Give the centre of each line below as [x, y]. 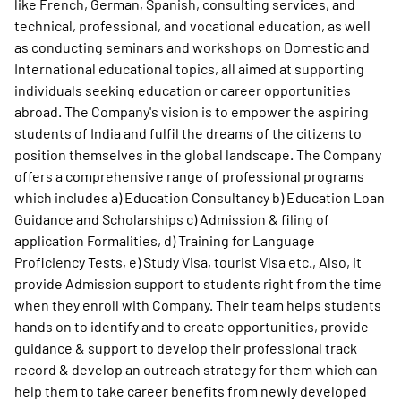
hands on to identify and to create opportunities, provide [192, 326]
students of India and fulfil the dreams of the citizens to [188, 133]
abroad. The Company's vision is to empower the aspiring [192, 111]
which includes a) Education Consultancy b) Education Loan [200, 197]
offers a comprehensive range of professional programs [189, 176]
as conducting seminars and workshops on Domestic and [192, 47]
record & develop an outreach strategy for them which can [196, 369]
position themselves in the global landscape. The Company [198, 154]
